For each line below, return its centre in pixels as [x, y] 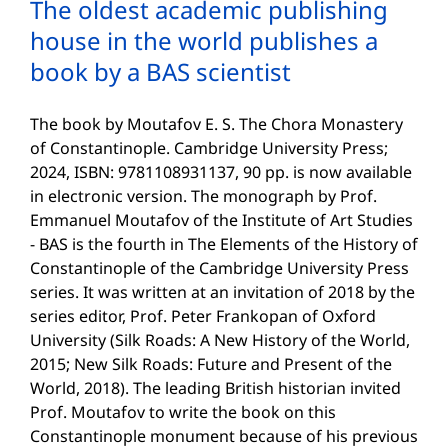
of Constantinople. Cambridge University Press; [209, 148]
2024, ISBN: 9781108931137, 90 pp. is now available [221, 172]
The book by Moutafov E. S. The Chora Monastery [216, 124]
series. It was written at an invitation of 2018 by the [222, 292]
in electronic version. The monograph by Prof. [203, 196]
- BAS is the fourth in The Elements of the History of [224, 244]
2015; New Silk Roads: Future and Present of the [211, 364]
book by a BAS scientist [160, 72]
